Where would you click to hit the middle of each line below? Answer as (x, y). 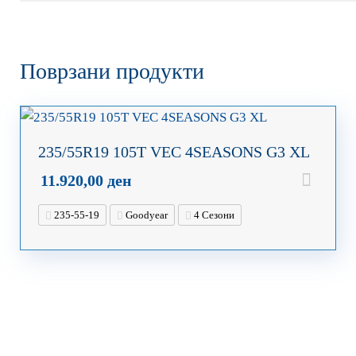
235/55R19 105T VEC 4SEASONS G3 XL (174, 151)
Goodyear (145, 215)
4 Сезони (213, 215)
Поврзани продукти (112, 71)
